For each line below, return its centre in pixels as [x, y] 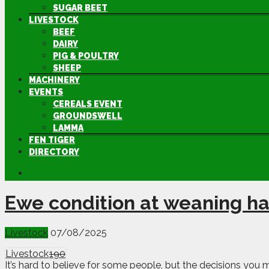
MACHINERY [54, 80]
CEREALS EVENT [88, 104]
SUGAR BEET [80, 8]
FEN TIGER [52, 140]
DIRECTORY [54, 152]
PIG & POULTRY [86, 56]
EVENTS [46, 92]
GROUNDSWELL [88, 116]
